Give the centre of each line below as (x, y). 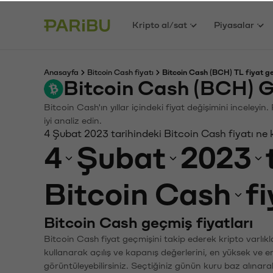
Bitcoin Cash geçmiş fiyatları (148, 222)
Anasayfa (61, 71)
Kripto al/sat (160, 24)
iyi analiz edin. (73, 120)
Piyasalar (234, 24)
